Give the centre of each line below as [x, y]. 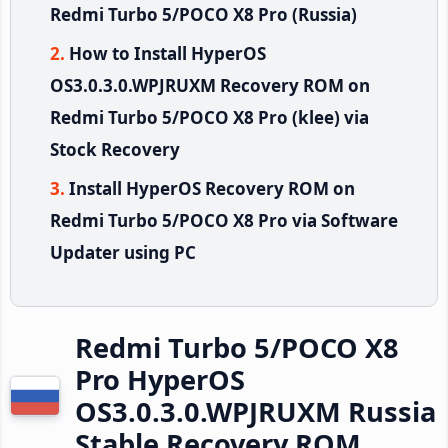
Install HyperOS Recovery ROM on [212, 188]
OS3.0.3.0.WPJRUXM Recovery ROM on [210, 85]
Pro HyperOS [160, 379]
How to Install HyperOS [167, 53]
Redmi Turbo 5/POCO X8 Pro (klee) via [209, 117]
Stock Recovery [115, 149]
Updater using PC [123, 252]
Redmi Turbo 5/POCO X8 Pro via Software [224, 220]
